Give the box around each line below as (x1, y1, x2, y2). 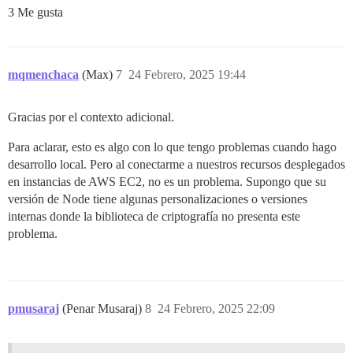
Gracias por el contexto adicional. (8, 110, 174, 124)
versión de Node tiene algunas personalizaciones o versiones (8, 192, 307, 206)
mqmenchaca (8, 68, 79, 82)
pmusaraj (8, 302, 59, 316)
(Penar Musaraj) (62, 302, 145, 316)
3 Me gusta (8, 6, 63, 20)
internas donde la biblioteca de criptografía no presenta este (8, 210, 300, 224)
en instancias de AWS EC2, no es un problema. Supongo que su (8, 175, 326, 189)
